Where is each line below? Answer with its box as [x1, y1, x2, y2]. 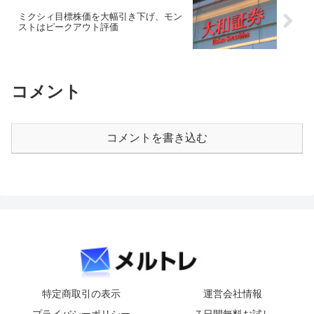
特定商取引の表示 [42, 288, 121, 300]
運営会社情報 [203, 288, 262, 300]
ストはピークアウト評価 [18, 21, 118, 32]
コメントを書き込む [107, 131, 207, 144]
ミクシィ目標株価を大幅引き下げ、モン [18, 11, 182, 22]
